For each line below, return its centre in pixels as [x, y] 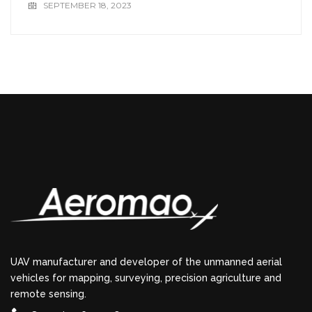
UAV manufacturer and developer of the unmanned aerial [146, 262]
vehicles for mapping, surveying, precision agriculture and [146, 278]
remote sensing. [48, 294]
